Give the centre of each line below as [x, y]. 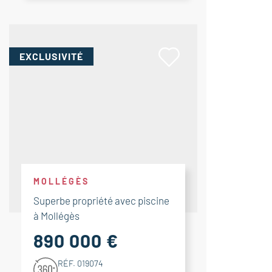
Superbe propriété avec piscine [101, 200]
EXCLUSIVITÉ [51, 56]
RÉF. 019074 [80, 263]
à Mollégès [56, 216]
